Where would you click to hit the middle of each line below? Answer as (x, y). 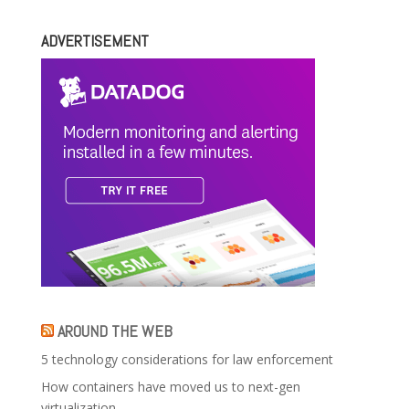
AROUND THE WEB (115, 331)
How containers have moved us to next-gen (170, 387)
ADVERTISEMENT (94, 41)
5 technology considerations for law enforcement (187, 360)
